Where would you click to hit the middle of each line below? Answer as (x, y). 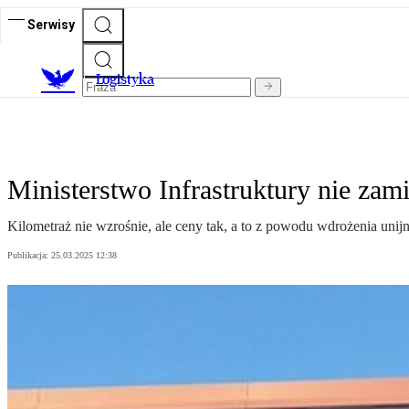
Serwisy (51, 24)
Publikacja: (29, 256)
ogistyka (128, 79)
